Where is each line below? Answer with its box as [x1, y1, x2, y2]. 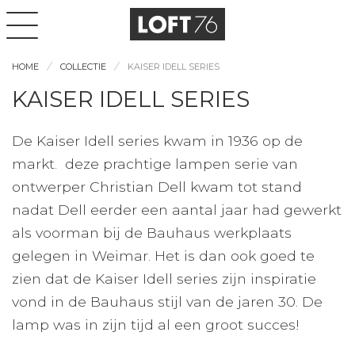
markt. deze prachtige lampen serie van [12, 155, 298, 172]
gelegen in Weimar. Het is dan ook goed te [12, 247, 315, 264]
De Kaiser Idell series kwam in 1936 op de [12, 132, 303, 149]
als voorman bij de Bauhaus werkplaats [12, 224, 292, 241]
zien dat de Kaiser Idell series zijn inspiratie [12, 270, 316, 287]
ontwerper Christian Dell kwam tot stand [12, 178, 302, 195]
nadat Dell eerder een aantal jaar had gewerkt [12, 201, 342, 218]
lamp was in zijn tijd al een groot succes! [12, 316, 300, 333]
